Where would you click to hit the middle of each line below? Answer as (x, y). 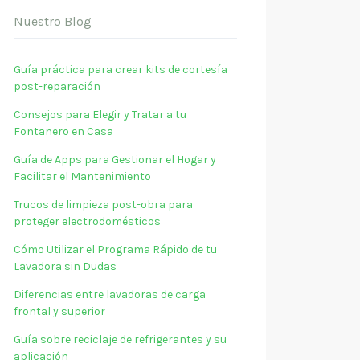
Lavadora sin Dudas (65, 266)
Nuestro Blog (53, 21)
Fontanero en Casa (63, 131)
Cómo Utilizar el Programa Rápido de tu (115, 250)
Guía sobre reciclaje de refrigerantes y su (120, 340)
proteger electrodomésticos (87, 221)
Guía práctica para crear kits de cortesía (121, 70)
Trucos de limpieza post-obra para (103, 205)
